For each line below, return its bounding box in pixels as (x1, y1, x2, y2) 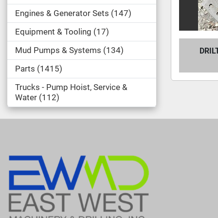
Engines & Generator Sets (15, 8, 109, 18)
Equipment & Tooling (15, 27, 91, 36)
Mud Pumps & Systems (15, 45, 101, 55)
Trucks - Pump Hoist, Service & (15, 82, 127, 92)
